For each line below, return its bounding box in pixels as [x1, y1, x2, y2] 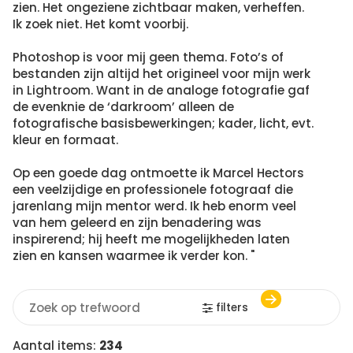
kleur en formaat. [13, 132, 118, 148]
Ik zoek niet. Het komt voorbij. [13, 16, 188, 32]
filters [216, 299, 248, 315]
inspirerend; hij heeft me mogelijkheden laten [13, 231, 290, 247]
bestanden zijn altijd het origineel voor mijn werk [13, 65, 310, 82]
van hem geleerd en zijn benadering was [13, 214, 262, 231]
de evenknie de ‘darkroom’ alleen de [13, 98, 234, 115]
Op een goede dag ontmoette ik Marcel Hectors [13, 165, 304, 181]
